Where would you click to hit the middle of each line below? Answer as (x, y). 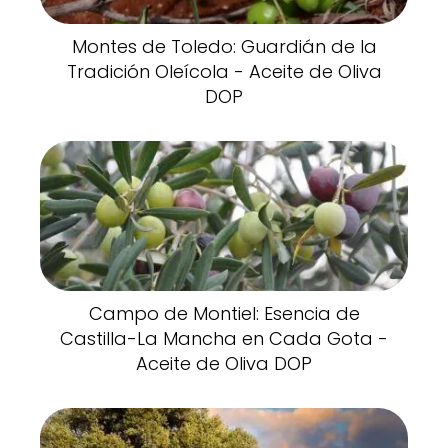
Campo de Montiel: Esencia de (224, 313)
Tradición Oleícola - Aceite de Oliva (224, 71)
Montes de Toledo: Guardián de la (224, 46)
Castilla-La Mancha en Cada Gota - (224, 338)
